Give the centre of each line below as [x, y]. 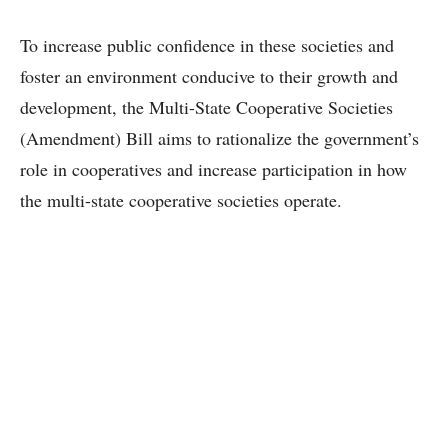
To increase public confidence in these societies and [207, 45]
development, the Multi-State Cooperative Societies [206, 107]
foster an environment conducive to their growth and [209, 76]
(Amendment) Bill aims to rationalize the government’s [219, 138]
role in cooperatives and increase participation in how [213, 169]
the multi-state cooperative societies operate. [181, 200]
